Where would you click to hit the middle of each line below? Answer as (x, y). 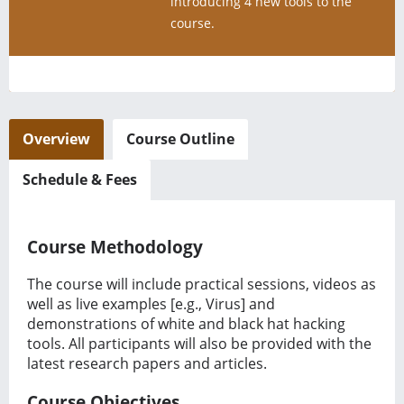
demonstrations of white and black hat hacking (186, 324)
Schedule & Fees (80, 179)
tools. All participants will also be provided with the (199, 344)
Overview (56, 139)
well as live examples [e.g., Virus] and (151, 304)
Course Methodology (115, 246)
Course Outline (180, 139)
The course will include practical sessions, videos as (202, 285)
